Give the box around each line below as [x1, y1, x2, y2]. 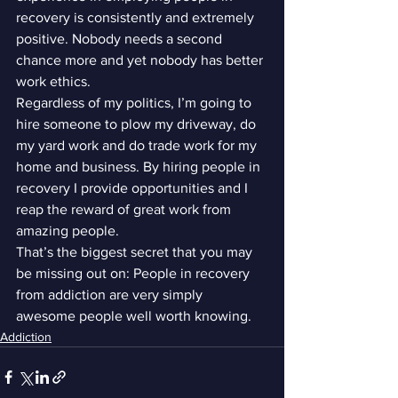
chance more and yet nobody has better [16, 52, 267, 68]
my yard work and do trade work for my [16, 138, 260, 153]
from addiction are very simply [16, 287, 206, 302]
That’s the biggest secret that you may [16, 244, 256, 259]
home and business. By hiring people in [16, 159, 264, 174]
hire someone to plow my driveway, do [16, 116, 259, 131]
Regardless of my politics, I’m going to [16, 95, 255, 110]
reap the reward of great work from [16, 202, 235, 217]
